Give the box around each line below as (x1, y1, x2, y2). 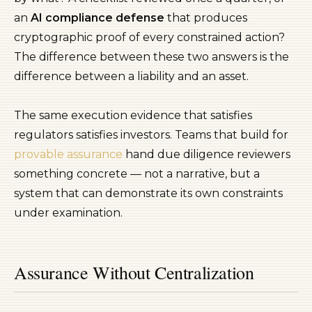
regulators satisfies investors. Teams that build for (14, 128, 288, 141)
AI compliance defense (31, 11, 164, 24)
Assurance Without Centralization (14, 260, 254, 284)
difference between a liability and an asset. (14, 70, 249, 83)
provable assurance (14, 148, 123, 161)
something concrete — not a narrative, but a (14, 167, 260, 180)
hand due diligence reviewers (123, 148, 290, 161)
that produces (164, 11, 247, 24)
